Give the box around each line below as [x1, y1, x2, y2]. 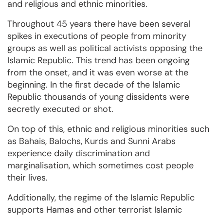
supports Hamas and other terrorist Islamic [7, 204, 182, 216]
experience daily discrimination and [7, 147, 150, 160]
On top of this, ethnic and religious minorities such [7, 123, 209, 135]
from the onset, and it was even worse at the [7, 67, 188, 79]
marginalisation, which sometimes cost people [7, 160, 194, 172]
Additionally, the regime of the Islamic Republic [7, 192, 195, 204]
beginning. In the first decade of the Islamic [7, 79, 180, 91]
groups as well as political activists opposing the [7, 42, 202, 54]
